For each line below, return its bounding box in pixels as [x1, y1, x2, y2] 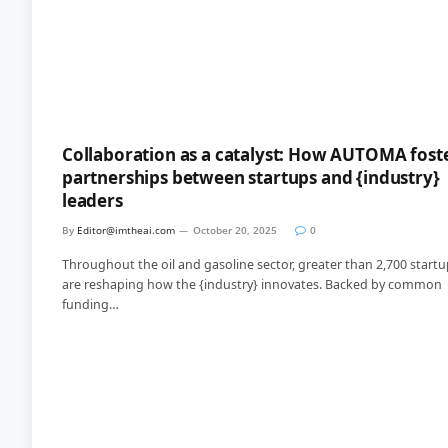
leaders [62, 189, 123, 213]
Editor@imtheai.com [77, 223, 175, 238]
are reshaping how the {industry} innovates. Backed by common [62, 276, 442, 294]
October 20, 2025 [193, 223, 277, 238]
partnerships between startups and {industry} [62, 166, 440, 190]
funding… [62, 296, 119, 314]
